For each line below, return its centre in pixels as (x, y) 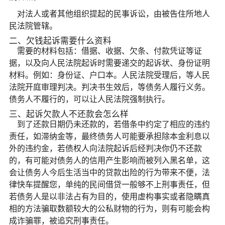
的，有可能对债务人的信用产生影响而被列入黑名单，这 (109, 160)
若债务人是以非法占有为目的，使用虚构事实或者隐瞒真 (109, 196)
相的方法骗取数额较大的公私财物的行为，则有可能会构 (109, 208)
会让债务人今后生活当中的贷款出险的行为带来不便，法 (109, 172)
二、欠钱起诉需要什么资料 (60, 40)
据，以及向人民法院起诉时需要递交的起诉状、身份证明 (109, 63)
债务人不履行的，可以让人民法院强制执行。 (89, 99)
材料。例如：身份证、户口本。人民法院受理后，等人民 (109, 75)
